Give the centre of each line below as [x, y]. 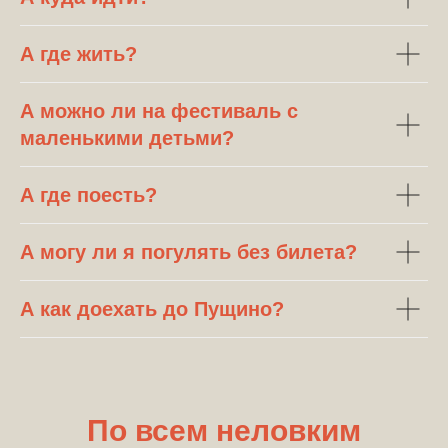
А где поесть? [88, 195]
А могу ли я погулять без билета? [188, 252]
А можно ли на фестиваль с [159, 111]
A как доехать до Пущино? [152, 309]
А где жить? [78, 54]
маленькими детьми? [127, 138]
